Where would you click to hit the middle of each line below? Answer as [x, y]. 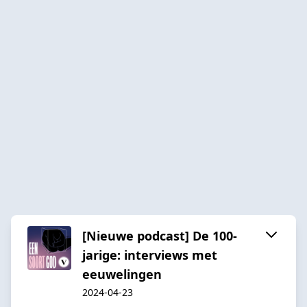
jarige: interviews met [150, 255]
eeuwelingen [122, 274]
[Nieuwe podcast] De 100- [160, 235]
